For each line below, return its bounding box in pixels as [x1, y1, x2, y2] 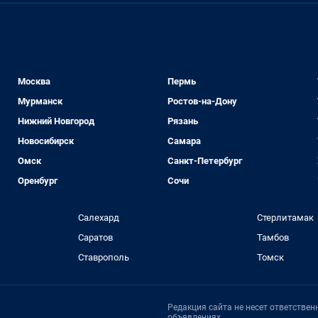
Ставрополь [77, 252, 129, 263]
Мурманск [18, 96, 63, 107]
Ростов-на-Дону [167, 96, 237, 107]
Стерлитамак [257, 212, 314, 224]
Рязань [167, 116, 198, 127]
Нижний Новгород [18, 116, 95, 127]
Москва [18, 76, 51, 87]
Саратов [77, 232, 113, 243]
